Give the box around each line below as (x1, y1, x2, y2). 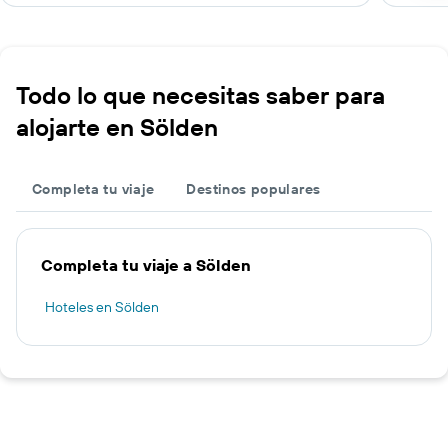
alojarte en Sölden (16, 112, 218, 142)
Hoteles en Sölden (45, 298, 159, 316)
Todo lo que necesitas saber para (16, 80, 385, 110)
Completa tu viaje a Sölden (41, 255, 251, 275)
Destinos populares (186, 180, 321, 198)
